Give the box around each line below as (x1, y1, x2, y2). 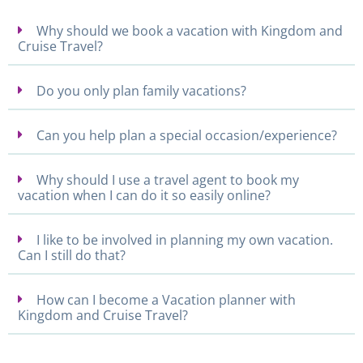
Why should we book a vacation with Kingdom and (36, 21, 343, 40)
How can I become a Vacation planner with (36, 290, 296, 309)
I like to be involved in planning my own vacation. (36, 230, 333, 249)
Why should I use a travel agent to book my (36, 170, 299, 189)
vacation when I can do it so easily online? (18, 186, 271, 204)
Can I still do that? (18, 246, 126, 264)
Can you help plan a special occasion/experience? (36, 126, 337, 144)
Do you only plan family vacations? (36, 81, 246, 100)
